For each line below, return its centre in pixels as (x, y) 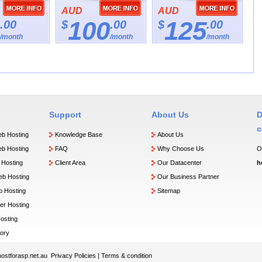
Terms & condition (127, 256)
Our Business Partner (188, 177)
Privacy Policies (73, 256)
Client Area (70, 163)
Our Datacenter (180, 163)
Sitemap (169, 191)
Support (65, 115)
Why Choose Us (181, 149)
